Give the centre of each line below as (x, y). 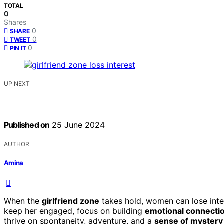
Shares (15, 22)
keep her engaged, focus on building (74, 211)
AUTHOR (17, 144)
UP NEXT (17, 84)
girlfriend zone (71, 201)
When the (23, 201)
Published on (27, 125)
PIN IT (18, 48)
